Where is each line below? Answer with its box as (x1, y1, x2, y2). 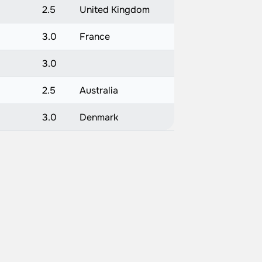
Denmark (79, 111, 118, 123)
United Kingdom (79, 4, 150, 16)
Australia (79, 84, 118, 96)
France (79, 30, 110, 43)
